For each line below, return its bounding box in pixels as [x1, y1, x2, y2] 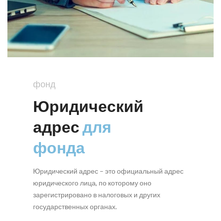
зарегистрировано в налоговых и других [33, 190, 161, 199]
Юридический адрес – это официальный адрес [33, 166, 184, 175]
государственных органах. [33, 202, 117, 211]
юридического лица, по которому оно [33, 178, 152, 187]
